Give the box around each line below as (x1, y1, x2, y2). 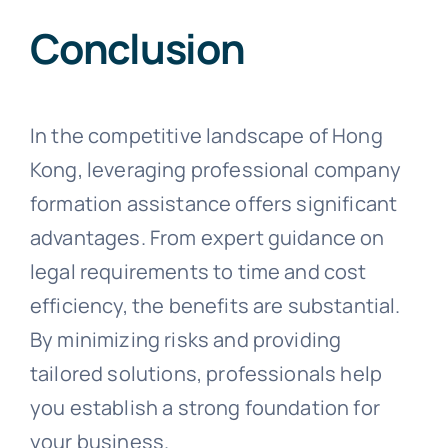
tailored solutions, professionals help (29, 359, 383, 387)
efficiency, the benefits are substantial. (29, 291, 401, 319)
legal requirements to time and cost (29, 257, 367, 285)
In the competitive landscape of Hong (29, 121, 383, 149)
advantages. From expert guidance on (29, 223, 385, 251)
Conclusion (29, 20, 245, 77)
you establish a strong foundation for (29, 393, 380, 421)
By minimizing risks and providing (29, 325, 342, 353)
